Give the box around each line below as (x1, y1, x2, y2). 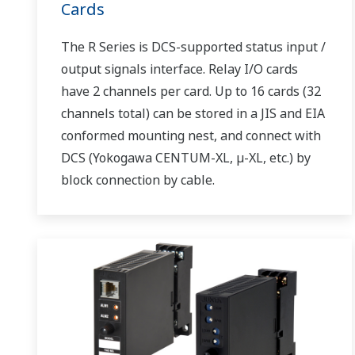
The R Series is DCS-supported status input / (61, 37, 326, 55)
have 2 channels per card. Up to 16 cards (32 (61, 82, 321, 100)
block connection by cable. (61, 170, 215, 189)
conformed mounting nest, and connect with (61, 126, 321, 144)
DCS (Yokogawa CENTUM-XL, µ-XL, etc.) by (61, 148, 311, 166)
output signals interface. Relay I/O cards (61, 59, 298, 78)
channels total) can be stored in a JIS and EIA (61, 104, 325, 122)
